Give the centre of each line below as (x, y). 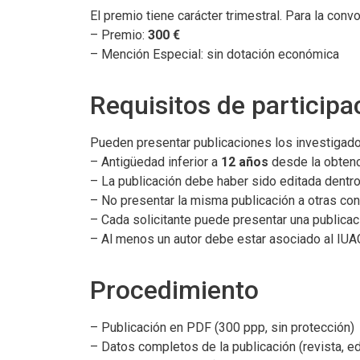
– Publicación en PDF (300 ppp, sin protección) (222, 327)
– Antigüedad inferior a (155, 162)
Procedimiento (174, 290)
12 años (245, 162)
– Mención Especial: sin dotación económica (215, 54)
